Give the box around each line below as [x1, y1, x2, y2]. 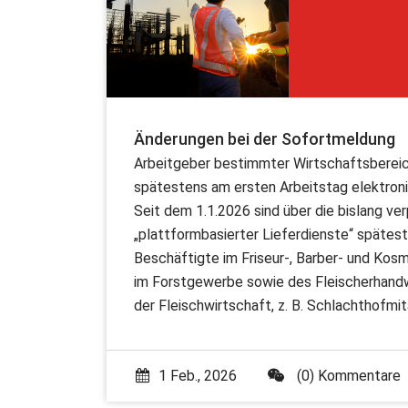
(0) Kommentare [293, 367, 401, 385]
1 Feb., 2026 [158, 367, 237, 385]
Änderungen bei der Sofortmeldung [134, 129, 395, 149]
